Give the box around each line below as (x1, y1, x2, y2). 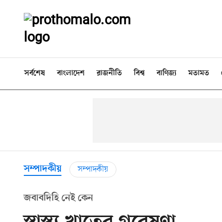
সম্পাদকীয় (24, 163, 61, 175)
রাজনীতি (97, 69, 122, 78)
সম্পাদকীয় (78, 164, 108, 175)
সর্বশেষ (24, 69, 45, 78)
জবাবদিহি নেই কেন (24, 192, 93, 204)
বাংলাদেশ (57, 69, 85, 78)
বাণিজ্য (157, 69, 176, 78)
